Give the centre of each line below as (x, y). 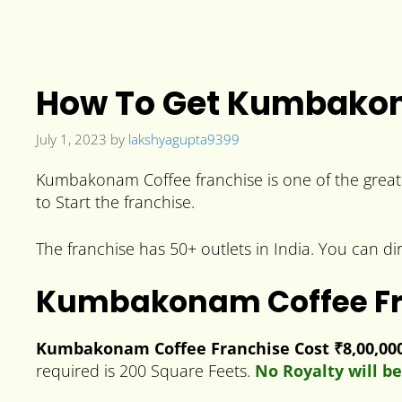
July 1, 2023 (71, 140)
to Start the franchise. (115, 201)
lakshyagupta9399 (184, 140)
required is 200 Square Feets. (145, 370)
